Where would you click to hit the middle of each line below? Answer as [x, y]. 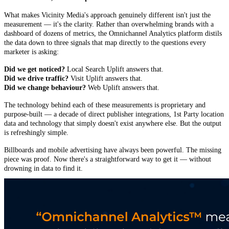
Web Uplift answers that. [123, 88]
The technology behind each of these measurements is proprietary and [105, 105]
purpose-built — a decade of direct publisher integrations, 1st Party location [114, 114]
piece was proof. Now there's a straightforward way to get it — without [108, 159]
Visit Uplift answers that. [106, 79]
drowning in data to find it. [43, 169]
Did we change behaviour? [45, 88]
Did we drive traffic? [36, 79]
